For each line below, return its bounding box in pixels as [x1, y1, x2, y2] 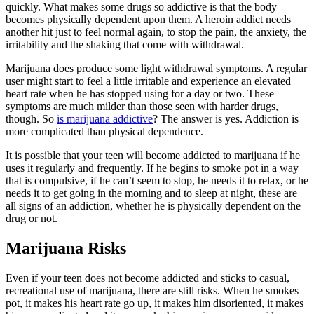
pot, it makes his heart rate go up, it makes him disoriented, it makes [6, 296, 303, 309]
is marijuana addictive [57, 113, 153, 125]
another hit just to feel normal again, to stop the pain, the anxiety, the [6, 26, 306, 39]
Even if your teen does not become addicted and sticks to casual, [6, 271, 289, 284]
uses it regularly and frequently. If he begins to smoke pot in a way [6, 162, 299, 175]
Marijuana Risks [6, 238, 126, 257]
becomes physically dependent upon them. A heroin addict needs [6, 13, 291, 26]
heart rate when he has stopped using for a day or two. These [6, 88, 274, 100]
